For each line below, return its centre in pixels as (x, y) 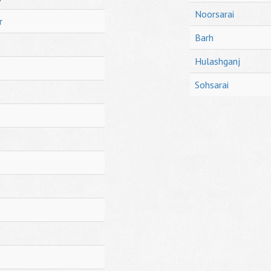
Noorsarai (214, 14)
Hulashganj (217, 61)
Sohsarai (212, 85)
